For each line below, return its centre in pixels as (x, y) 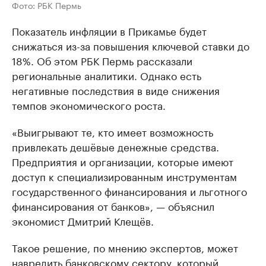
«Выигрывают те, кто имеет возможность (113, 132)
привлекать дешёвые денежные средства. (115, 146)
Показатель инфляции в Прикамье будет (109, 31)
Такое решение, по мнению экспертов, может (125, 247)
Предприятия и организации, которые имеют (123, 161)
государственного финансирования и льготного (129, 191)
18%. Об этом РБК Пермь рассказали (102, 60)
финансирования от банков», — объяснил (113, 206)
